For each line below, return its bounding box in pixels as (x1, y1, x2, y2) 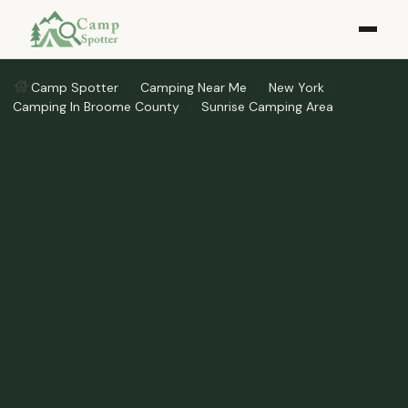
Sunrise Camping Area (201, 98, 333, 115)
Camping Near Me (140, 79, 247, 96)
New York (269, 79, 324, 96)
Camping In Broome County (13, 98, 179, 115)
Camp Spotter (31, 79, 118, 96)
